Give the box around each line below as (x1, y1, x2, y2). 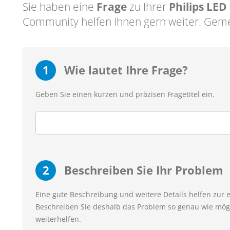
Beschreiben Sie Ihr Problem (61, 162, 223, 178)
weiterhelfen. (35, 214, 81, 224)
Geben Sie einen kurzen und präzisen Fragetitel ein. (35, 89, 215, 99)
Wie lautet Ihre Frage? (61, 62, 188, 78)
